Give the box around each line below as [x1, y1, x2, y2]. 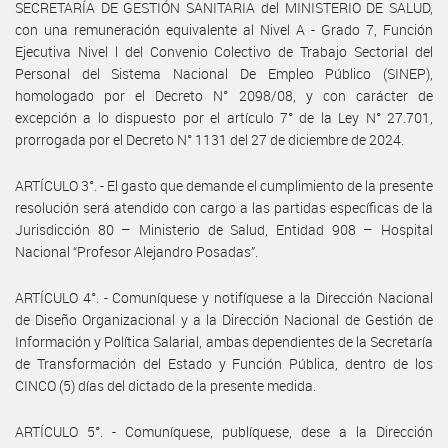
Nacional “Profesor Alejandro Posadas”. [15, 241, 258, 261]
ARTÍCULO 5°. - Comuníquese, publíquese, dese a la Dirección [15, 421, 433, 441]
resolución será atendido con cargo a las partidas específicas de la [15, 197, 433, 217]
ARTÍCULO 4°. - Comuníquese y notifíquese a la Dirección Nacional [15, 287, 433, 307]
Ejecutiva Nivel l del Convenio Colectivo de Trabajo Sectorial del [15, 41, 433, 61]
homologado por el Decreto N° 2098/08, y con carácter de [15, 85, 433, 105]
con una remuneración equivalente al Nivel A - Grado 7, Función [15, 19, 433, 39]
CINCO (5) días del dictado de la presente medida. [15, 375, 316, 395]
